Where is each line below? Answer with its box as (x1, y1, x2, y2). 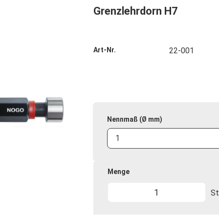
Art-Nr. (93, 46, 116, 54)
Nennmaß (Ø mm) (107, 115, 162, 123)
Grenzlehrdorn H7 (93, 5, 178, 17)
